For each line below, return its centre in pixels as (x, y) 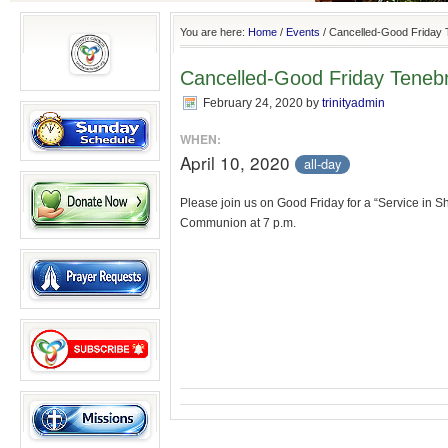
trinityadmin (353, 103)
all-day (322, 164)
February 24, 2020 (253, 103)
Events (303, 32)
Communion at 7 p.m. (238, 222)
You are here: (214, 32)
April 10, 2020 (237, 162)
